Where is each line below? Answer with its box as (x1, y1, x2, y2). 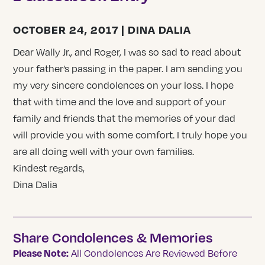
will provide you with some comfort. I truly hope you (13, 129, 248, 141)
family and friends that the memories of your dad (13, 112, 236, 125)
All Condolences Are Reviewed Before (69, 247, 238, 259)
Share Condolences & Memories (13, 228, 214, 245)
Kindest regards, (13, 162, 85, 174)
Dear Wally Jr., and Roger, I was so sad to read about (13, 46, 241, 59)
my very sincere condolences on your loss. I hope (13, 79, 234, 92)
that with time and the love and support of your (13, 96, 227, 108)
